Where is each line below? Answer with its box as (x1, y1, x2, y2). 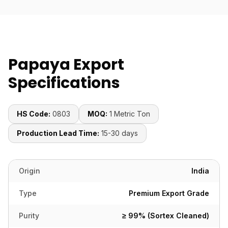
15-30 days (101, 129, 138, 137)
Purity (19, 211, 39, 220)
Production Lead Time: (17, 129, 99, 137)
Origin (19, 166, 40, 175)
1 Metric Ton (109, 109, 150, 118)
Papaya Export (8, 54, 124, 75)
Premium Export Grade (129, 189, 209, 197)
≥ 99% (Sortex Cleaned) (122, 211, 209, 220)
